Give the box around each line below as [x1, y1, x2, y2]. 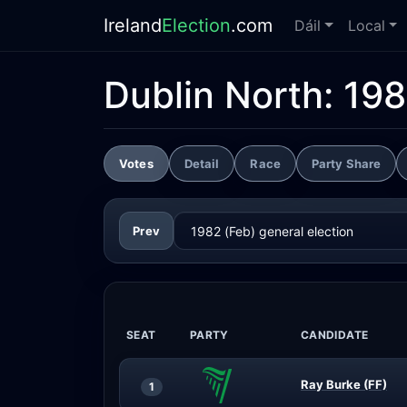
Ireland [104, 15, 162, 36]
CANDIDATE [301, 328, 369, 342]
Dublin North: [104, 73, 343, 117]
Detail [184, 155, 220, 171]
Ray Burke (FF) [301, 377, 387, 392]
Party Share [311, 155, 382, 171]
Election [162, 15, 231, 36]
